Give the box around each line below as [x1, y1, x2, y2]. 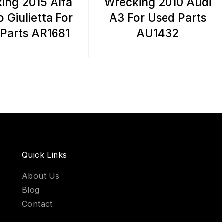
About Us [22, 171, 60, 181]
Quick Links [22, 150, 67, 160]
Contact [22, 199, 53, 209]
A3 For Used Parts [109, 10, 206, 24]
